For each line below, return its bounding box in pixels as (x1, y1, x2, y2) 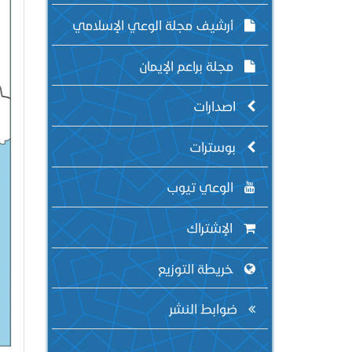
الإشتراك (186, 219, 236, 235)
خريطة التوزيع (158, 260, 236, 276)
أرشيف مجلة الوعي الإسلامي (72, 16, 236, 32)
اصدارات (193, 98, 239, 114)
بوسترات (189, 138, 239, 154)
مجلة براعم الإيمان (139, 57, 236, 73)
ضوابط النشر (169, 301, 240, 317)
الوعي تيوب (167, 179, 236, 195)
